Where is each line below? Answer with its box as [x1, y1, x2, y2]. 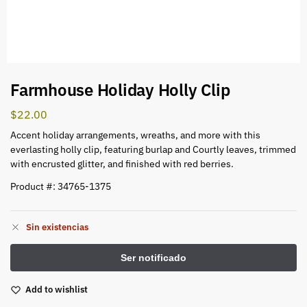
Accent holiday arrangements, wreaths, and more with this [10, 128, 260, 141]
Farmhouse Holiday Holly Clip [10, 79, 230, 101]
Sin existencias [26, 221, 88, 234]
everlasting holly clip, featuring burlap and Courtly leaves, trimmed [10, 143, 296, 156]
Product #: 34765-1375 [10, 180, 111, 193]
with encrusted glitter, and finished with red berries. [10, 157, 234, 170]
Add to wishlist [25, 284, 88, 296]
